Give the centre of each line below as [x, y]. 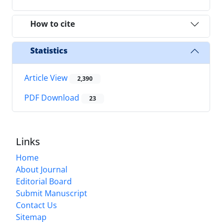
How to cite [53, 24]
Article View [47, 78]
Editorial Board [44, 182]
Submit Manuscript [52, 194]
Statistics [49, 51]
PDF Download [53, 98]
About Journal [42, 170]
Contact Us [36, 205]
